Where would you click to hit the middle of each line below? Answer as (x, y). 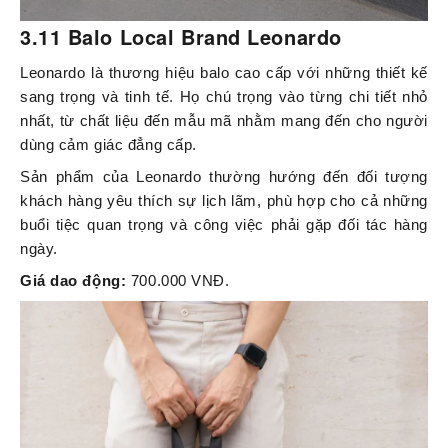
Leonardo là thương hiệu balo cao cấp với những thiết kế (224, 73)
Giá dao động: (75, 281)
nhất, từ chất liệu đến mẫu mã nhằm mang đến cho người (224, 121)
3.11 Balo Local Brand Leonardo (181, 37)
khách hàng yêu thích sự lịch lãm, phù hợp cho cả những (224, 201)
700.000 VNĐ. (180, 281)
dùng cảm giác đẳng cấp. (108, 145)
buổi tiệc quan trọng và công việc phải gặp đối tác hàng (224, 225)
